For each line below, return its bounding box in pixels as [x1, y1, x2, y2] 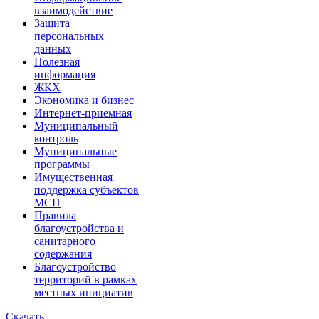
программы [34, 157, 90, 170]
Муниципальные [34, 145, 117, 157]
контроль [34, 132, 78, 145]
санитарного [34, 234, 95, 247]
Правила [34, 209, 76, 221]
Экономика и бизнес [34, 93, 134, 106]
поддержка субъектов [34, 183, 139, 196]
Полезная [34, 55, 80, 68]
